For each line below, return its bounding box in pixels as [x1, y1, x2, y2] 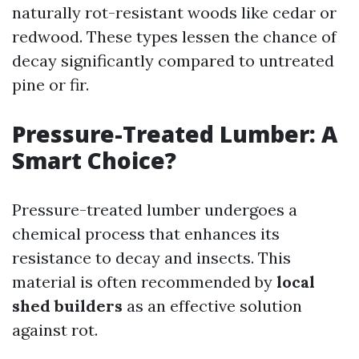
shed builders [12, 296, 123, 316]
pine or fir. [12, 75, 89, 95]
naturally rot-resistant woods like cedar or [12, 2, 337, 22]
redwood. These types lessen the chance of [12, 26, 337, 46]
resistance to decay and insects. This [12, 248, 291, 268]
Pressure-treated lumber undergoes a [12, 200, 297, 220]
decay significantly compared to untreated [12, 50, 334, 71]
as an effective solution [123, 296, 302, 316]
